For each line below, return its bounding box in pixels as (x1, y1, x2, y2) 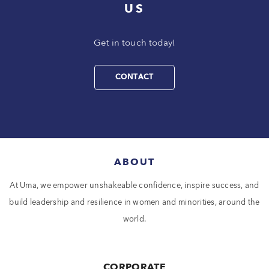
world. (122, 215, 147, 223)
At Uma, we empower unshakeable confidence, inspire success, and (10, 181, 259, 190)
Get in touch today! (93, 38, 176, 48)
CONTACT (115, 73, 154, 81)
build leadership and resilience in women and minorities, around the (9, 198, 260, 207)
